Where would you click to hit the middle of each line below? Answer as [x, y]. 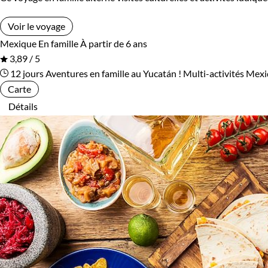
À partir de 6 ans [114, 44]
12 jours [26, 74]
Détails [23, 106]
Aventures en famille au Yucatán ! [113, 74]
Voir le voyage [36, 26]
